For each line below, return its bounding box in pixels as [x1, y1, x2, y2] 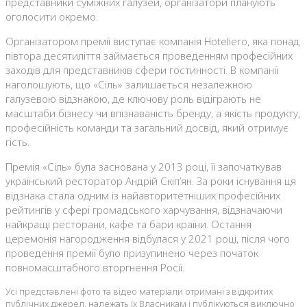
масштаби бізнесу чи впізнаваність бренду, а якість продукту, [5, 106, 300, 121]
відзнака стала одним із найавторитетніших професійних [5, 188, 280, 203]
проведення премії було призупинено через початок [5, 246, 258, 260]
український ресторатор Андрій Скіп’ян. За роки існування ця [5, 174, 296, 188]
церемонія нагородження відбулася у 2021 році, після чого [5, 232, 290, 246]
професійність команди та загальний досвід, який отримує [5, 121, 288, 135]
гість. [5, 135, 29, 149]
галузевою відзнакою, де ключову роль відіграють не [5, 92, 261, 106]
